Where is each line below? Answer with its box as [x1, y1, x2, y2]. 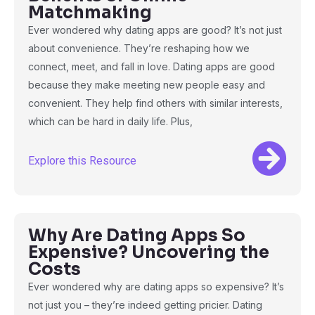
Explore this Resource [28, 154, 136, 167]
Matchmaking [28, 2, 152, 23]
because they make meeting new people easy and [28, 79, 265, 91]
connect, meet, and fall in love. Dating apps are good [28, 60, 275, 72]
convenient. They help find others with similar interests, [28, 97, 283, 109]
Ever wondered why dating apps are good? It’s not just [28, 24, 282, 36]
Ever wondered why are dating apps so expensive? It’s [28, 281, 284, 292]
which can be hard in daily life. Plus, [28, 115, 193, 127]
